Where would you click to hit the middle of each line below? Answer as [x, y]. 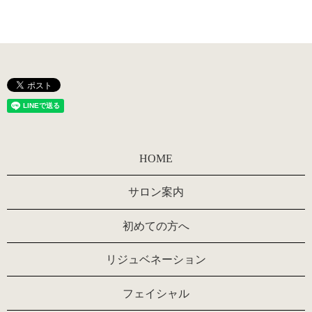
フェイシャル [156, 293]
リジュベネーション [156, 260]
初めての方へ [156, 226]
